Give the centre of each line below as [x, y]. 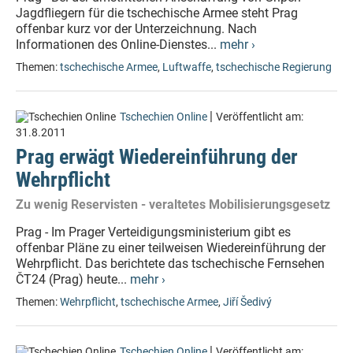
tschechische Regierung [274, 67]
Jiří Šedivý [247, 302]
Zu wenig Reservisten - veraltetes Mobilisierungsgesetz [173, 204]
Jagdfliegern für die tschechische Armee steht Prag [157, 13]
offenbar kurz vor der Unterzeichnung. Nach [136, 29]
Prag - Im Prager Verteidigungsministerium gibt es [153, 232]
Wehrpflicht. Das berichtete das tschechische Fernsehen [170, 264]
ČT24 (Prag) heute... [73, 279]
